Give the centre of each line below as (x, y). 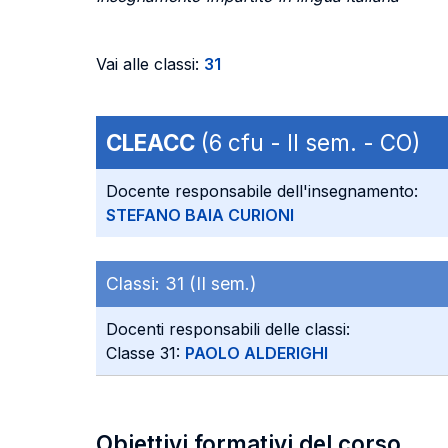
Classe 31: (145, 353)
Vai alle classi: (150, 64)
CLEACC (150, 142)
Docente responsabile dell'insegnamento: (262, 191)
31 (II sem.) (210, 283)
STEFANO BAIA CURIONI (200, 215)
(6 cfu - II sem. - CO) (307, 142)
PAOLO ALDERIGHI (256, 353)
